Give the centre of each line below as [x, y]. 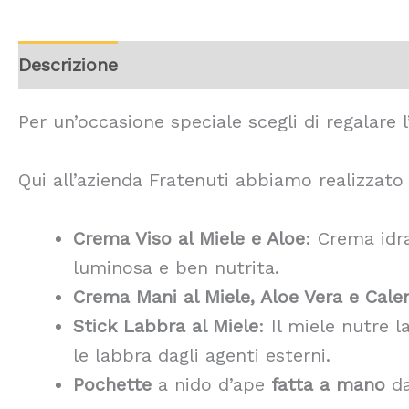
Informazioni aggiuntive [245, 65]
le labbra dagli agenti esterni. [202, 355]
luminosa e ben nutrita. [176, 267]
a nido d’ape [211, 384]
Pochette [112, 384]
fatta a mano [328, 384]
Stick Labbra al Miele [166, 326]
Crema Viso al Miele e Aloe [189, 238]
